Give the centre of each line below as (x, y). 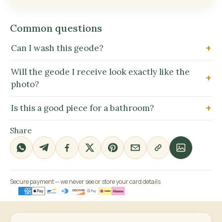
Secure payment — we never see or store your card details (85, 182)
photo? (25, 84)
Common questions (56, 28)
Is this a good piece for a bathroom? (83, 108)
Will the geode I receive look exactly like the (100, 72)
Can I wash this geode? (57, 48)
